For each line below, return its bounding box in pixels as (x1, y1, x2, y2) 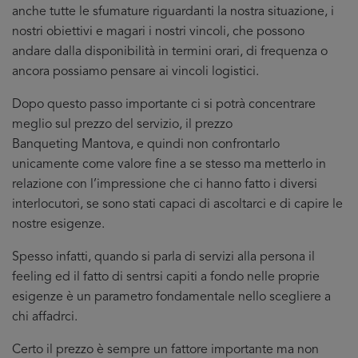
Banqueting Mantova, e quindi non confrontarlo (12, 138, 280, 151)
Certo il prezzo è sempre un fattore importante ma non (12, 344, 319, 356)
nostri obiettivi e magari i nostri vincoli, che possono (12, 26, 304, 38)
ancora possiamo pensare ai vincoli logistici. (12, 66, 259, 78)
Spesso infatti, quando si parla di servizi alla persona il (12, 251, 315, 264)
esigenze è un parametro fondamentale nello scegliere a (12, 291, 331, 304)
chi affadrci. (12, 311, 78, 324)
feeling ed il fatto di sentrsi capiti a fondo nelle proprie (12, 271, 320, 284)
